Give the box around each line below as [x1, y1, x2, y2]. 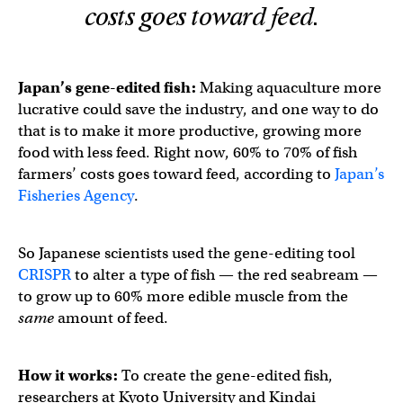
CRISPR [18, 264, 71, 284]
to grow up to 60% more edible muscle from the [18, 286, 348, 306]
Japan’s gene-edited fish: [18, 77, 200, 97]
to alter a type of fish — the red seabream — [71, 264, 378, 284]
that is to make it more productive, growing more [18, 121, 362, 140]
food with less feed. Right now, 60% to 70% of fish [18, 142, 357, 162]
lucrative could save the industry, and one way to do [18, 99, 379, 119]
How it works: [18, 365, 118, 385]
